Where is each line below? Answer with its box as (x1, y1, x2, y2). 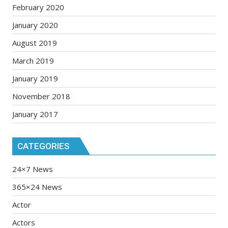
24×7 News (12, 163, 53, 174)
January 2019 (12, 73, 59, 83)
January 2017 (12, 109, 59, 119)
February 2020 (12, 2, 65, 12)
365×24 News (12, 181, 63, 192)
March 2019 (12, 55, 54, 66)
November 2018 (12, 91, 71, 101)
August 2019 (12, 38, 58, 48)
